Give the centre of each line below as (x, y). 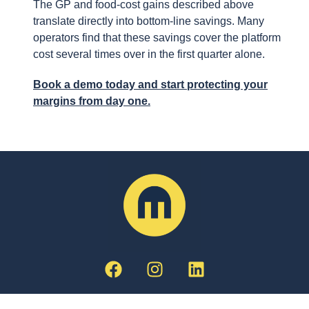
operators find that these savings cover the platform (157, 37)
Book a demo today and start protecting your (150, 84)
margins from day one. (92, 101)
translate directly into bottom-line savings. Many (149, 21)
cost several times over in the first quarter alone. (149, 54)
